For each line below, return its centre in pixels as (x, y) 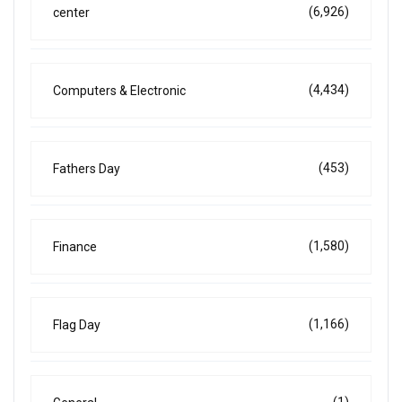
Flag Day (77, 324)
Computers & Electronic (119, 90)
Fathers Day (87, 168)
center (71, 12)
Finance (75, 246)
